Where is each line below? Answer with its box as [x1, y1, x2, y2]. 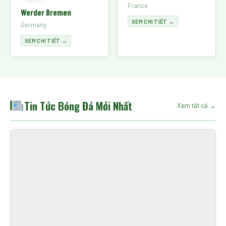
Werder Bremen [21, 7, 71, 17]
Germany [21, 21, 46, 28]
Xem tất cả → [177, 101, 216, 110]
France [128, 2, 148, 9]
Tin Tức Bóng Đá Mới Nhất [24, 97, 132, 114]
